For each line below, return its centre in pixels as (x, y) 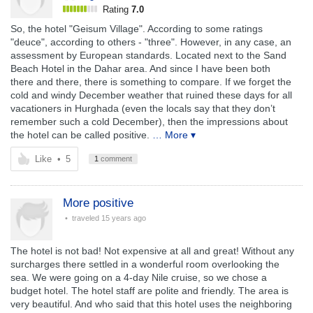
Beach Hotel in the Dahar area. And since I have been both (140, 68)
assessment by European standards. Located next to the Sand (148, 55)
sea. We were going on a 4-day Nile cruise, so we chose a (139, 277)
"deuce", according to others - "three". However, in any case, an (151, 42)
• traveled (82, 218)
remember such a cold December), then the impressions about (149, 122)
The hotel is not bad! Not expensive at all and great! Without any (152, 251)
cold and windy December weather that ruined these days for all (151, 95)
